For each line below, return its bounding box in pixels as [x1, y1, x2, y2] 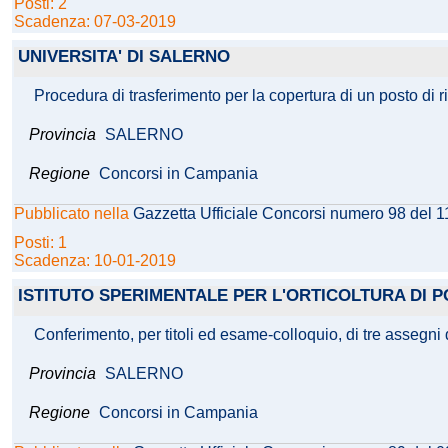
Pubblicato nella [14, 205, 133, 223]
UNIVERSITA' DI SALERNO [18, 47, 230, 67]
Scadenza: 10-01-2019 [14, 252, 176, 270]
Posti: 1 [14, 234, 71, 252]
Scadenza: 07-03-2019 [14, 13, 176, 31]
